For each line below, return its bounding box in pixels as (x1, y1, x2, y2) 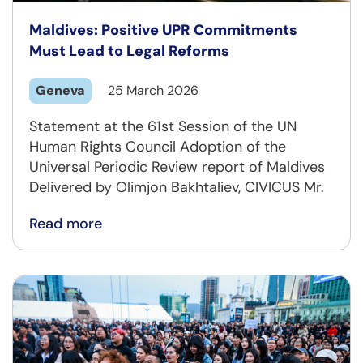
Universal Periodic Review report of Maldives (29, 156, 325, 177)
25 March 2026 (108, 81, 199, 99)
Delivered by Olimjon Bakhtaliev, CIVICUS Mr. (29, 177, 324, 197)
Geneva (36, 81, 85, 99)
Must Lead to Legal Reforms (29, 41, 229, 61)
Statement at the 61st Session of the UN (29, 116, 297, 136)
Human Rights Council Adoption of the (29, 136, 286, 156)
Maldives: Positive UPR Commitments (29, 19, 297, 40)
